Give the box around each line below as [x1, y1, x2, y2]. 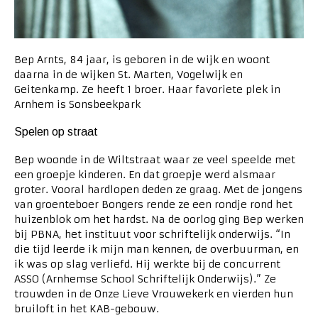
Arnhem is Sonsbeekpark [14, 97, 141, 111]
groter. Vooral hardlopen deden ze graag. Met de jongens [14, 182, 302, 196]
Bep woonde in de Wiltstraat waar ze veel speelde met [14, 153, 295, 166]
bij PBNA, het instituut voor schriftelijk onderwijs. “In [14, 227, 290, 241]
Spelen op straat [14, 125, 98, 138]
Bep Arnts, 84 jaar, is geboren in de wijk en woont [14, 53, 270, 66]
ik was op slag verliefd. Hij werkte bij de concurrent [14, 257, 280, 270]
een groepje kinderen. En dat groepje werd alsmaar [14, 168, 275, 181]
